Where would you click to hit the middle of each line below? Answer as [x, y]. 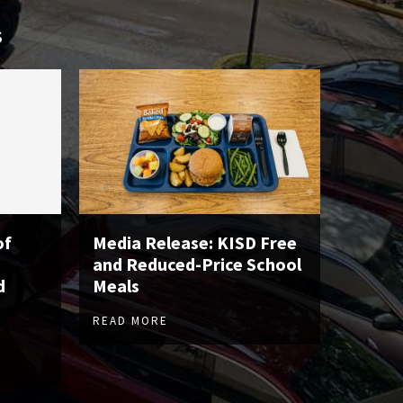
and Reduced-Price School [197, 264]
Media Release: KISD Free [195, 243]
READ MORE [130, 321]
